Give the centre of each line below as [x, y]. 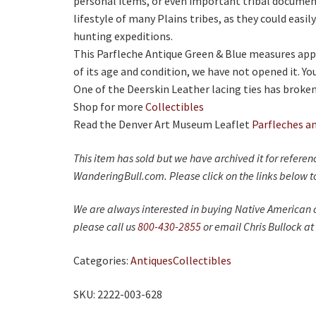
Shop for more [109, 107]
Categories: [102, 260]
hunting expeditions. [123, 36]
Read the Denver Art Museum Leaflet [163, 124]
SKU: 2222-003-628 [118, 294]
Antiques [152, 260]
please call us [105, 227]
